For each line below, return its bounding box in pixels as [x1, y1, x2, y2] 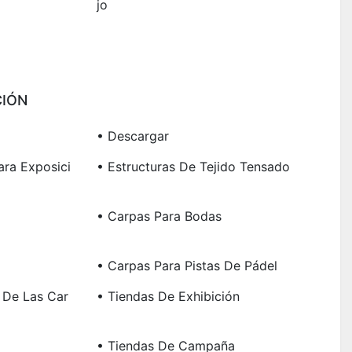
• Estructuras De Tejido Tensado [96, 159, 290, 175]
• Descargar [96, 128, 169, 145]
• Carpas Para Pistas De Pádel [96, 258, 277, 274]
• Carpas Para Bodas [96, 208, 222, 225]
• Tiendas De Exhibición [96, 288, 240, 305]
